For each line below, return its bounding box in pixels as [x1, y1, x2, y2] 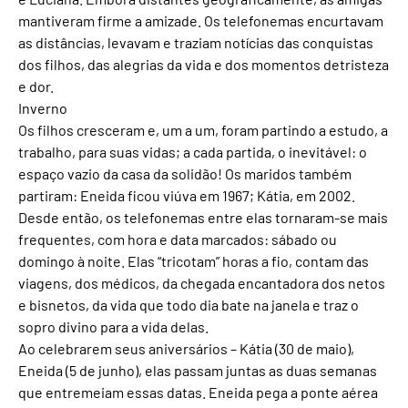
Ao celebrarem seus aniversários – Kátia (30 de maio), [18, 340, 354, 358]
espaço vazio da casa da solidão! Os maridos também [18, 165, 352, 183]
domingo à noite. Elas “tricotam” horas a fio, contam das [18, 252, 369, 270]
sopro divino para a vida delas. [18, 318, 209, 336]
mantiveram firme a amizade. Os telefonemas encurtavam [18, 12, 383, 30]
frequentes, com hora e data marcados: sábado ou [18, 230, 337, 249]
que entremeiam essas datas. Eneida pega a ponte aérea [18, 383, 378, 402]
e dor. [18, 77, 54, 96]
